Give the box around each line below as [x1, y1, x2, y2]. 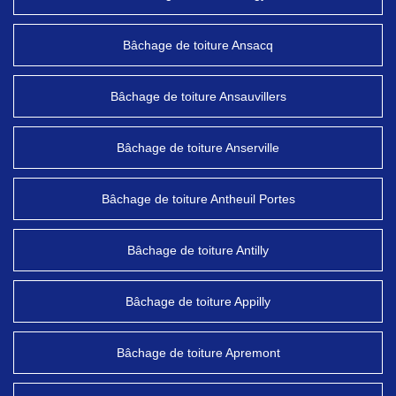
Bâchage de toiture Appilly [126, 294, 270, 308]
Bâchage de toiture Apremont [116, 346, 280, 360]
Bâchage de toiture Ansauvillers [110, 89, 286, 103]
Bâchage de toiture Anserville [117, 141, 279, 155]
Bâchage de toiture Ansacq [123, 38, 273, 52]
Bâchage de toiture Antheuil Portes [101, 192, 295, 206]
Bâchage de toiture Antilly [127, 243, 269, 257]
